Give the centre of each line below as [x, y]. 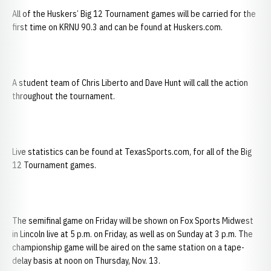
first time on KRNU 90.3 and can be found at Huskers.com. [118, 27]
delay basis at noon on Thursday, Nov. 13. [86, 261]
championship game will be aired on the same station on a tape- [128, 247]
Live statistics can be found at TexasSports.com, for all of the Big [132, 152]
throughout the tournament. [64, 96]
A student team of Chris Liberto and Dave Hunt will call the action [130, 83]
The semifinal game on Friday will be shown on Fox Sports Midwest [133, 221]
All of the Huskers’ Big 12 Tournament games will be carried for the [134, 14]
